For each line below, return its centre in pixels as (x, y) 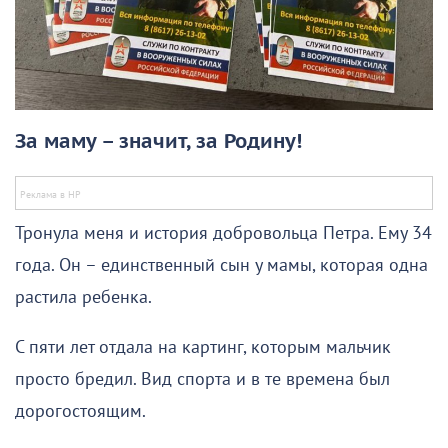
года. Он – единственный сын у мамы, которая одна (221, 266)
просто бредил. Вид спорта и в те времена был (202, 380)
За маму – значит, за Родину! (158, 142)
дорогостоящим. (80, 412)
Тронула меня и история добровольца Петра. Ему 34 (223, 234)
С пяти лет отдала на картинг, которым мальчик (203, 348)
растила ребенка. (83, 298)
